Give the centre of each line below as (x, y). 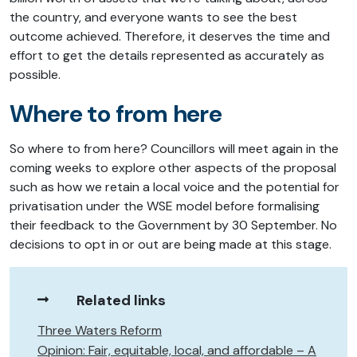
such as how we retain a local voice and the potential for (175, 187)
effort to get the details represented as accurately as (167, 56)
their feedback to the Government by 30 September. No (173, 226)
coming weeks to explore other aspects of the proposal (173, 168)
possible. (35, 75)
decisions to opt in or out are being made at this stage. (172, 245)
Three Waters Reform (100, 331)
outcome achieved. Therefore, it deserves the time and (170, 37)
